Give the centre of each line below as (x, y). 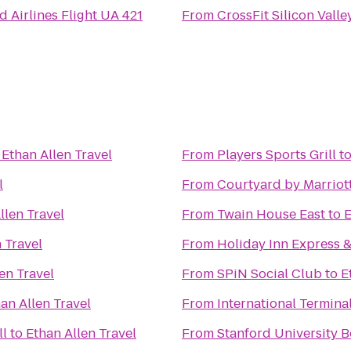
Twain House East (271, 214)
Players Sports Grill (277, 155)
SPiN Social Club (270, 274)
